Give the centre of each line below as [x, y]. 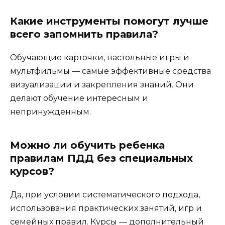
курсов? [32, 172]
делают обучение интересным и [79, 98]
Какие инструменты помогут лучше [109, 21]
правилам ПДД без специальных [101, 158]
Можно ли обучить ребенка [87, 145]
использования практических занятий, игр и [106, 208]
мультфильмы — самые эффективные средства [110, 71]
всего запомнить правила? [84, 34]
